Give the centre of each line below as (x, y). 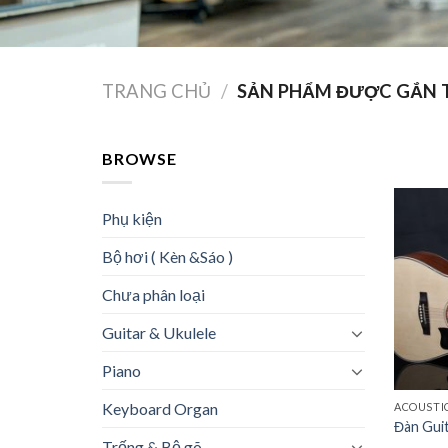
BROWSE (139, 158)
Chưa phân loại (153, 295)
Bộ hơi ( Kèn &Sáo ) (167, 257)
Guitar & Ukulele (159, 333)
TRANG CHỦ (156, 91)
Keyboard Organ (160, 409)
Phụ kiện (132, 219)
